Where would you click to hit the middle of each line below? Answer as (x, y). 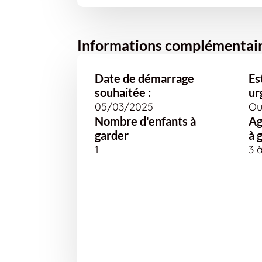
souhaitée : (123, 92)
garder (112, 135)
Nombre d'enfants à (145, 121)
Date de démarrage (144, 78)
